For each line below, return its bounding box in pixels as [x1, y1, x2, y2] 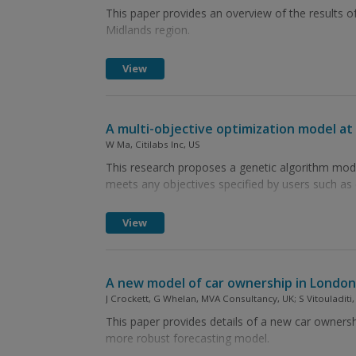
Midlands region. [105, 22, 190, 37]
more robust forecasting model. [105, 331, 269, 346]
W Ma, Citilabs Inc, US [105, 138, 200, 150]
